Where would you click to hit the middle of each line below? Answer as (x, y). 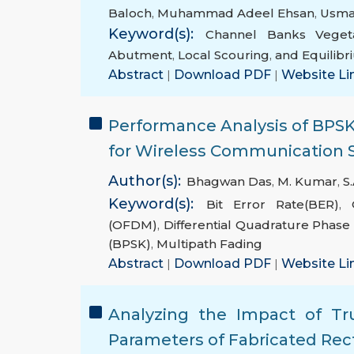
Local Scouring (224, 55)
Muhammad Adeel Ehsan (236, 13)
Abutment (140, 55)
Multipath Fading (209, 244)
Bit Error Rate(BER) (273, 205)
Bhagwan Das (229, 182)
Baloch (130, 13)
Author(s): (145, 181)
